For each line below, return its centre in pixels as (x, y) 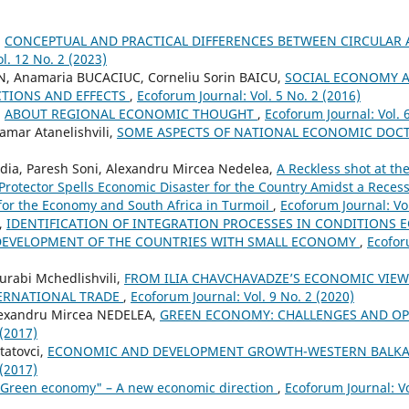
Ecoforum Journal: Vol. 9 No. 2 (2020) (242, 296)
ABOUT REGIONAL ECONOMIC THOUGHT (131, 113)
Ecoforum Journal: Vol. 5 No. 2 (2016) (249, 95)
